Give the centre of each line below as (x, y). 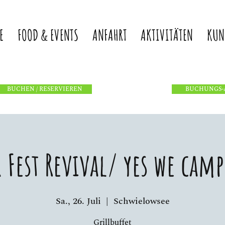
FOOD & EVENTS (48, 35)
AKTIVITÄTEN (167, 35)
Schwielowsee (141, 201)
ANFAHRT (109, 35)
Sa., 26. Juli (78, 201)
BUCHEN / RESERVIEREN (44, 89)
